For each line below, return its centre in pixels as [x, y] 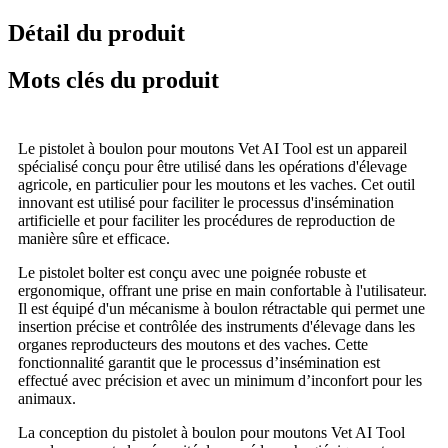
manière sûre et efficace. [94, 238]
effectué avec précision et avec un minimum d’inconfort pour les [220, 380]
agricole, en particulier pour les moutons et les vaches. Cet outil [216, 184]
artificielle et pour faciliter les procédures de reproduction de [206, 220]
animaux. [47, 398]
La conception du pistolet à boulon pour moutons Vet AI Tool [211, 432]
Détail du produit [96, 33]
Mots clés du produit [113, 80]
